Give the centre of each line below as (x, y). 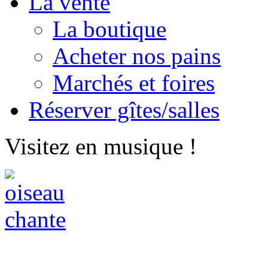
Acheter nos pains (137, 56)
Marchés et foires (134, 83)
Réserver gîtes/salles (124, 110)
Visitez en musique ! (101, 146)
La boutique (109, 29)
